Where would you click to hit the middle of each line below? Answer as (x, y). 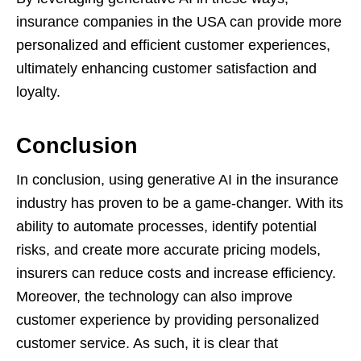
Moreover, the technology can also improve (154, 296)
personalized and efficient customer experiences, (173, 45)
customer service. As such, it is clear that (147, 343)
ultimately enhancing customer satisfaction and (166, 68)
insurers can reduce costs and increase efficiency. (176, 273)
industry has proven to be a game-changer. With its (180, 203)
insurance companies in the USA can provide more (179, 21)
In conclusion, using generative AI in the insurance (177, 179)
